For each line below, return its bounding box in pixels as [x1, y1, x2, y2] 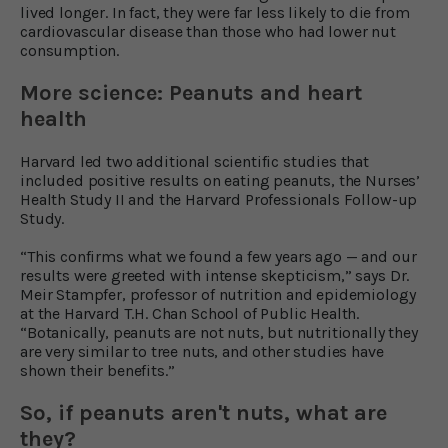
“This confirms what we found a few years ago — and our [20, 246, 417, 266]
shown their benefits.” [20, 360, 175, 380]
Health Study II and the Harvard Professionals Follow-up [20, 189, 418, 209]
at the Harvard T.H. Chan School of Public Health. [20, 303, 360, 323]
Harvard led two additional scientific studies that [20, 151, 369, 171]
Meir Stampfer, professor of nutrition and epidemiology [20, 284, 416, 304]
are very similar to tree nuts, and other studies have [20, 341, 384, 361]
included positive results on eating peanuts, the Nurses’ [20, 170, 421, 190]
